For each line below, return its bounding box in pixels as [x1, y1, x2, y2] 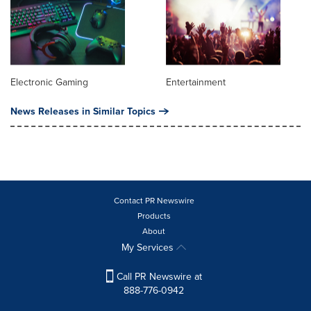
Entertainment [166, 74, 226, 89]
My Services [121, 239, 176, 254]
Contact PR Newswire [113, 194, 194, 206]
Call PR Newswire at [113, 269, 202, 283]
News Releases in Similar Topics [10, 103, 155, 118]
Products [137, 209, 171, 221]
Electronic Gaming [10, 74, 88, 89]
